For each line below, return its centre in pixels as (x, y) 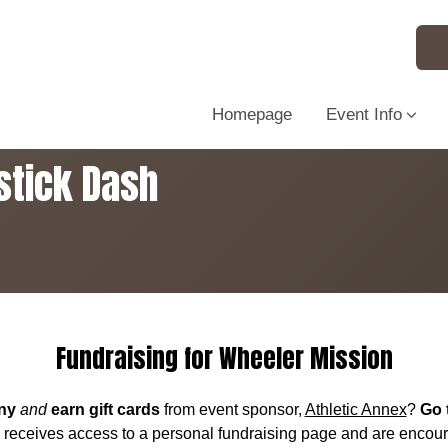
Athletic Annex (355, 409)
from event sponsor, (232, 409)
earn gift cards (105, 409)
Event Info (364, 114)
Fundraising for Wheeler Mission (224, 358)
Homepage (252, 114)
